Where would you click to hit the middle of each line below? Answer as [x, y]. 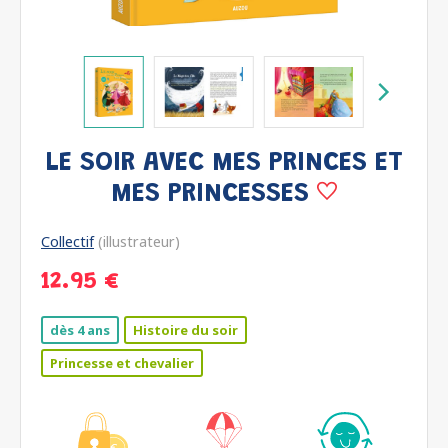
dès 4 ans [80, 330]
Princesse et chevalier [122, 363]
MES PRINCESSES [214, 194]
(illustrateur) [137, 241]
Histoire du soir [185, 330]
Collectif [67, 241]
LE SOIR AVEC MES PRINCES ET [224, 163]
